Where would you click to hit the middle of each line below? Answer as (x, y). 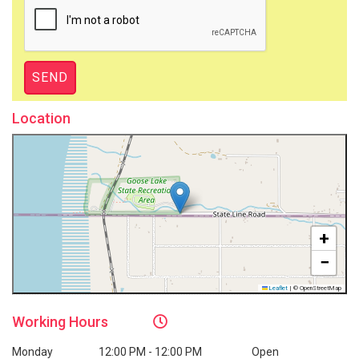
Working (40, 321)
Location (41, 118)
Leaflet (278, 288)
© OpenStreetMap (317, 288)
